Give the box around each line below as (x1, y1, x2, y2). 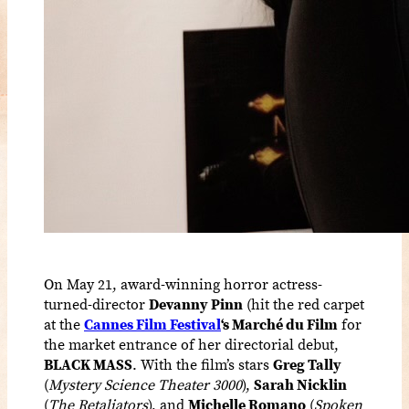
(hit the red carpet (243, 293, 364, 314)
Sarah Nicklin (254, 373, 347, 394)
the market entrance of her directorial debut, (44, 333, 339, 354)
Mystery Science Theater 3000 (48, 373, 242, 394)
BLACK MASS (44, 353, 132, 374)
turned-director (44, 293, 149, 314)
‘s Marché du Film (221, 313, 338, 334)
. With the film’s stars (132, 353, 273, 374)
